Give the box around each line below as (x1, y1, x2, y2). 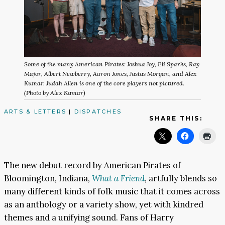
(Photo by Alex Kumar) (24, 88, 85, 96)
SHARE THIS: (149, 114, 202, 122)
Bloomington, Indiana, (4, 173, 92, 184)
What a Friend (92, 173, 145, 184)
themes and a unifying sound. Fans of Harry (4, 212, 174, 223)
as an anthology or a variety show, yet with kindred (4, 199, 203, 210)
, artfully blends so (145, 173, 217, 184)
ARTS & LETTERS (4, 107, 67, 115)
